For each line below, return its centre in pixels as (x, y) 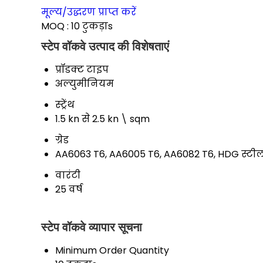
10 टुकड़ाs (92, 26)
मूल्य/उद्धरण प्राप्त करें (89, 12)
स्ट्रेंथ (65, 105)
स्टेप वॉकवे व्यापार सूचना (92, 227)
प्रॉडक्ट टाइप (82, 70)
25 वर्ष (69, 190)
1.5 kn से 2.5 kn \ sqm (102, 119)
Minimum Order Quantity (112, 251)
